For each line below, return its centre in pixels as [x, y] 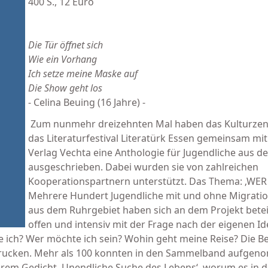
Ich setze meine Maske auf [83, 74]
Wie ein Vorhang [63, 59]
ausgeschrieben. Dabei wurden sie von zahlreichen [143, 167]
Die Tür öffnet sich [66, 45]
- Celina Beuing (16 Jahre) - [87, 102]
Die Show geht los [65, 88]
